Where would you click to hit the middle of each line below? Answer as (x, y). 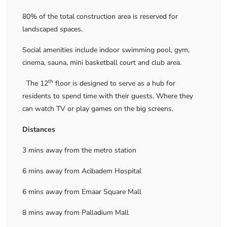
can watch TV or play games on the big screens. (98, 109)
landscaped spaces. (52, 29)
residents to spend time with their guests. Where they (108, 96)
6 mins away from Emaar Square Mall (82, 192)
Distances (39, 129)
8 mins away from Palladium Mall (75, 213)
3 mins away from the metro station (79, 150)
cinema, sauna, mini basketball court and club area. (102, 63)
